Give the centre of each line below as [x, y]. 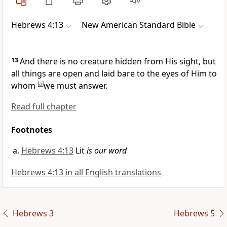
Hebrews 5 [194, 214]
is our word [107, 151]
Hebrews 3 [33, 214]
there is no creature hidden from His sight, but [126, 62]
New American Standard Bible [139, 25]
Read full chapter [44, 107]
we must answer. [75, 86]
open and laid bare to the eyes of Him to [140, 74]
